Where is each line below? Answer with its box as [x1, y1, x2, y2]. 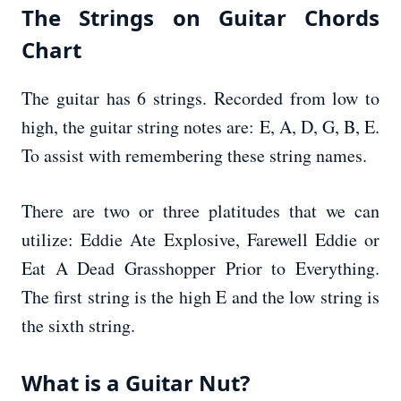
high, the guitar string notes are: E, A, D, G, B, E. [21, 115, 380, 140]
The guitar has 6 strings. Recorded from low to [21, 86, 380, 111]
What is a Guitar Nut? [21, 368, 250, 398]
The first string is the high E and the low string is [21, 285, 380, 310]
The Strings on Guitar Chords [21, 3, 380, 33]
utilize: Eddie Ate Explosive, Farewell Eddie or [21, 227, 380, 252]
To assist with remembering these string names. [21, 143, 367, 168]
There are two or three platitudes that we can [21, 199, 380, 224]
